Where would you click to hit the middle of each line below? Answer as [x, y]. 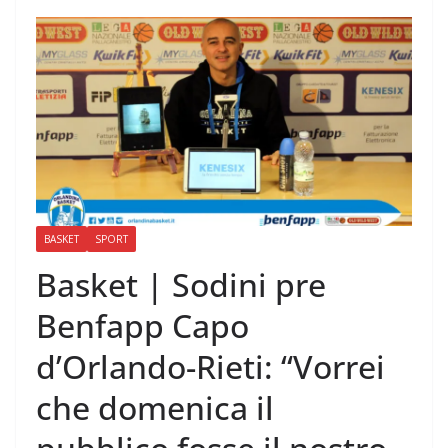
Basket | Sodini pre [181, 285]
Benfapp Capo [142, 326]
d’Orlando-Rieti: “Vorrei [210, 367]
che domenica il [155, 408]
